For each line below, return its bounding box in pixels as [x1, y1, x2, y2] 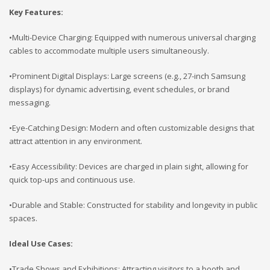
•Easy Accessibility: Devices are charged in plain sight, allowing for [9, 160, 248, 172]
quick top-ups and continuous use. [9, 174, 135, 185]
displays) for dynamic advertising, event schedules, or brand [9, 83, 230, 95]
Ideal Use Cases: [9, 237, 73, 249]
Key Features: [9, 6, 63, 17]
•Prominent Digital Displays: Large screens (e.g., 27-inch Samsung [9, 70, 245, 81]
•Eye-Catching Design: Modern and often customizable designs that [9, 122, 254, 133]
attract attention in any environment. [9, 135, 142, 146]
